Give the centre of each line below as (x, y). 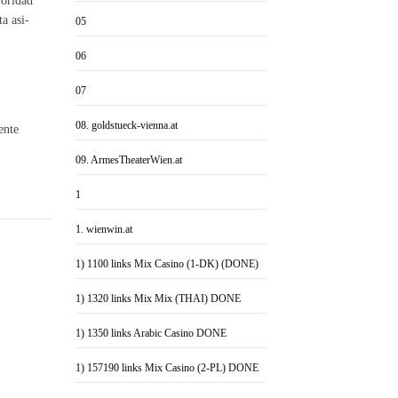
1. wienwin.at (104, 229)
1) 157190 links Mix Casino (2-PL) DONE (167, 368)
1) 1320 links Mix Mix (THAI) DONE (159, 298)
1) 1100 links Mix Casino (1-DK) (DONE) (167, 264)
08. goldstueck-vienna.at (127, 125)
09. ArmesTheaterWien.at (129, 160)
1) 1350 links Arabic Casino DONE (151, 333)
